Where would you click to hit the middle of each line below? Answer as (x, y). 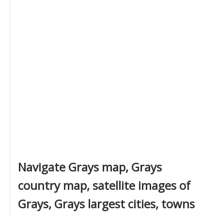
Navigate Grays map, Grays (90, 167)
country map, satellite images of (104, 185)
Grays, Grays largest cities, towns (106, 204)
